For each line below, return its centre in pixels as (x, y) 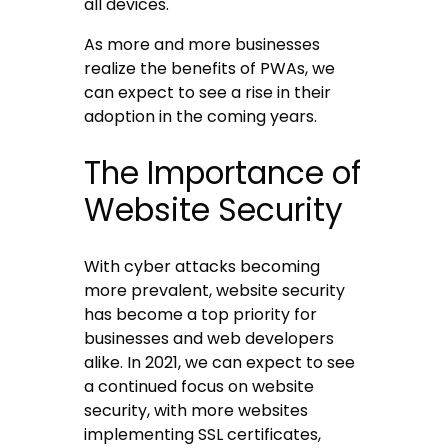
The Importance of (223, 173)
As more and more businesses (202, 45)
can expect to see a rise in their (208, 93)
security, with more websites (196, 411)
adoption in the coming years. (201, 117)
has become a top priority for (201, 315)
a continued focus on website (199, 387)
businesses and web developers (209, 339)
